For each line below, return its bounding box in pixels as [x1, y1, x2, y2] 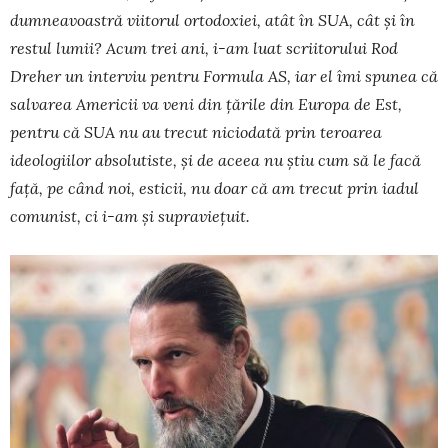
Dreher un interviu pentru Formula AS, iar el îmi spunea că [10, 65, 438, 86]
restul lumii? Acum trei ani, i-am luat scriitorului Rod [10, 37, 398, 58]
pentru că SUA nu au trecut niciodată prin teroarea [10, 121, 382, 142]
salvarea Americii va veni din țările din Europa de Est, [10, 93, 402, 114]
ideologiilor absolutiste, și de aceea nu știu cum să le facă [10, 149, 421, 170]
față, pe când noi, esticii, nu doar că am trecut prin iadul [10, 177, 419, 198]
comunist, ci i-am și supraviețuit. [10, 205, 250, 226]
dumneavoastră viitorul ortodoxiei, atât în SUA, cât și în [10, 9, 415, 30]
